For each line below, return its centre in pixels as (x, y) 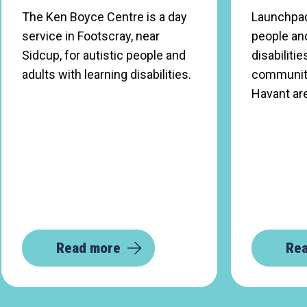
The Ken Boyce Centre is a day (105, 17)
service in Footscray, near (91, 36)
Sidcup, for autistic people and (104, 55)
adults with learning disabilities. (107, 74)
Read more (88, 248)
